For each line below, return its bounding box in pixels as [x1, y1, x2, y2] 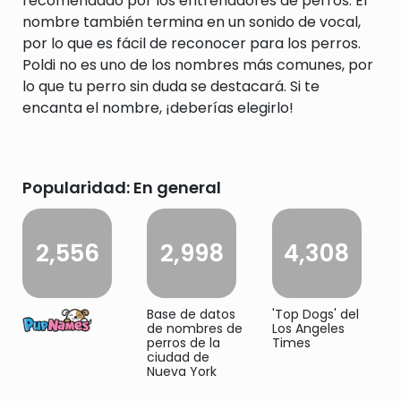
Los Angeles [271, 320, 345, 337]
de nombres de [147, 320, 243, 337]
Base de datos [147, 305, 236, 323]
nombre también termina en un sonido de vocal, [22, 12, 361, 32]
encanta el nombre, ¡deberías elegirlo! [22, 98, 294, 118]
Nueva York [147, 363, 218, 380]
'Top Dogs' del [271, 305, 359, 323]
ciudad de [147, 348, 210, 366]
